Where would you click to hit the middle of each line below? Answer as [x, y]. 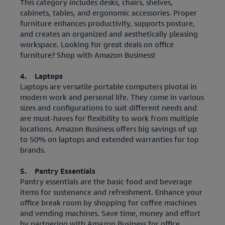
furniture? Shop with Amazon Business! [88, 55]
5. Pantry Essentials [58, 171]
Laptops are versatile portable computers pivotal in [108, 86]
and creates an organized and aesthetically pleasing [109, 34]
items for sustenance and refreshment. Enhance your [111, 192]
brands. [33, 150]
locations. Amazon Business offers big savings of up [108, 129]
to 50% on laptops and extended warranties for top [109, 139]
